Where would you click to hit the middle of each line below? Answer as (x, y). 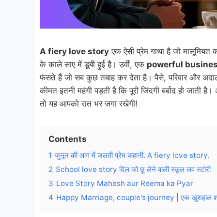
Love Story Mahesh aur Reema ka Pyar (125, 183)
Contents (68, 139)
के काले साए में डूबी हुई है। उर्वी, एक (93, 64)
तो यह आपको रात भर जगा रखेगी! (89, 104)
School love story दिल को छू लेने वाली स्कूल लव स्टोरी (133, 169)
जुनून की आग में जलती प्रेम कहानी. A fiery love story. (132, 155)
